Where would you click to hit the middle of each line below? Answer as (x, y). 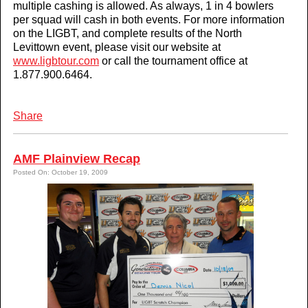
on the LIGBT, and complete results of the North (128, 33)
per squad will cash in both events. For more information (149, 19)
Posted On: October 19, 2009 (60, 172)
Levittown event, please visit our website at (117, 47)
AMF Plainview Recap (77, 158)
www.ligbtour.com (56, 60)
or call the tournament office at (173, 60)
